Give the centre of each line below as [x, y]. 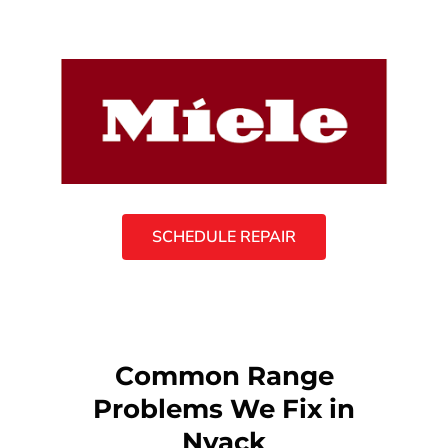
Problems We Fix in [224, 408]
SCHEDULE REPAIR [224, 236]
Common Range [224, 375]
